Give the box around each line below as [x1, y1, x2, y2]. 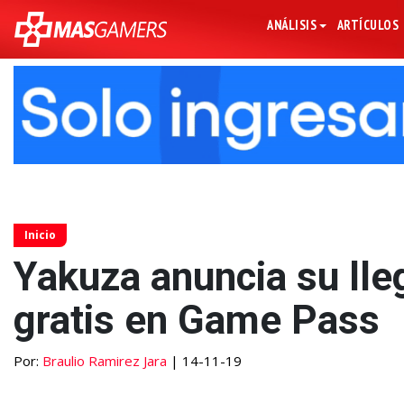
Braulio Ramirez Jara [42, 352, 167, 371]
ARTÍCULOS [336, 16, 399, 33]
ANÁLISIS [267, 16, 317, 33]
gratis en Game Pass [14, 297, 380, 344]
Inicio [24, 227, 56, 243]
